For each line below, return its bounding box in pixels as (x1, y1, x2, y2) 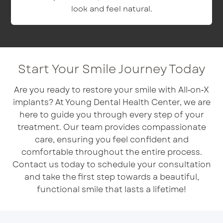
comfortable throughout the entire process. (21, 146, 202, 158)
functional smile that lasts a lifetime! (37, 183, 186, 195)
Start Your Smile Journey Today (18, 60, 205, 78)
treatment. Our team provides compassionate (17, 121, 206, 133)
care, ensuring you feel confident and (34, 133, 189, 145)
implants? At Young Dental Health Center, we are (12, 96, 211, 108)
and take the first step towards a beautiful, (24, 171, 199, 183)
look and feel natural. (71, 3, 152, 14)
